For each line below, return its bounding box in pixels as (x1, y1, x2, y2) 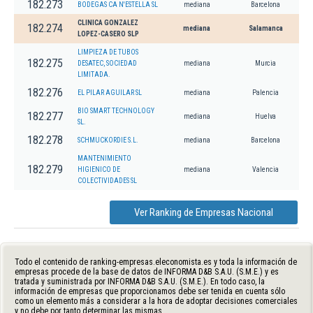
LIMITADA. (78, 70, 110, 78)
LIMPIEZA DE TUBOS (78, 48, 138, 56)
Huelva (255, 112, 276, 120)
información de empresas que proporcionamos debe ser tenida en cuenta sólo (15, 286, 285, 296)
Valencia (252, 165, 279, 173)
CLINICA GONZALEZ (78, 18, 138, 27)
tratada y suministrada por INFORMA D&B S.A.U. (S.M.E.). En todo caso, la (15, 276, 265, 286)
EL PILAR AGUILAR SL (78, 88, 142, 96)
